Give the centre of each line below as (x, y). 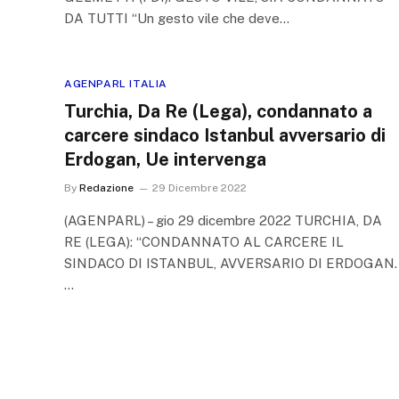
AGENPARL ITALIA (116, 84)
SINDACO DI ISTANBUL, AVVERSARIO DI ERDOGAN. (231, 263)
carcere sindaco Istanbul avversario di (225, 135)
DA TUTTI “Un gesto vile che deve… (177, 18)
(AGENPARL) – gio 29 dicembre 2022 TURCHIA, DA (223, 220)
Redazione (106, 188)
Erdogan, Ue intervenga (165, 159)
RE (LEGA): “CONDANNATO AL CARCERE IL (204, 242)
